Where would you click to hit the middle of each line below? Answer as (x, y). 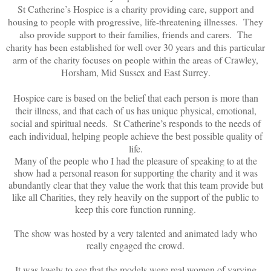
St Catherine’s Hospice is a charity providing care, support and (135, 8)
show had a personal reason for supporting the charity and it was (135, 172)
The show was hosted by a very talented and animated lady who (135, 233)
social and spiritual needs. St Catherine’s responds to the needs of (135, 123)
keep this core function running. (135, 209)
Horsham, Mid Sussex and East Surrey (134, 72)
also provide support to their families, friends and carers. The (135, 34)
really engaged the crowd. (135, 245)
